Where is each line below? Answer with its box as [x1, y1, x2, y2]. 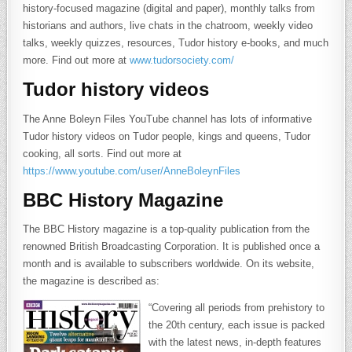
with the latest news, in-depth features [148, 336, 322, 349]
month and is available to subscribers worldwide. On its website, [23, 258, 315, 270]
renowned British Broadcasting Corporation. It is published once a [23, 240, 321, 253]
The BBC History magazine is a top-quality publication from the [23, 223, 310, 236]
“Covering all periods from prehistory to [148, 302, 325, 314]
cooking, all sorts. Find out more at [23, 147, 182, 159]
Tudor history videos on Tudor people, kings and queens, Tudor [23, 130, 311, 142]
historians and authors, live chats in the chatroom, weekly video [23, 19, 313, 31]
